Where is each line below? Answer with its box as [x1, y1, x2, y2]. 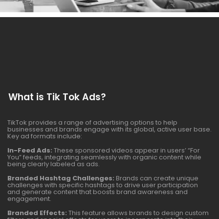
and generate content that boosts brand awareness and [7, 187, 188, 197]
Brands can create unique [114, 174, 198, 183]
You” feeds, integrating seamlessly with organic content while [7, 153, 201, 162]
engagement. [7, 194, 51, 203]
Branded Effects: [7, 208, 67, 218]
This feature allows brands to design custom [67, 208, 209, 218]
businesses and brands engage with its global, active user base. [7, 125, 212, 134]
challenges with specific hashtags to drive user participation [7, 180, 198, 190]
